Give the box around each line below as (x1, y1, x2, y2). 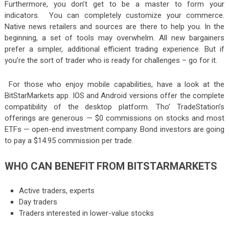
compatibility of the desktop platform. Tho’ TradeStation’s (4, 102, 225, 112)
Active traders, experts (19, 186, 95, 195)
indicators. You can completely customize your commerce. (4, 11, 225, 20)
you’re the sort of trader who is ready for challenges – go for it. (4, 56, 217, 65)
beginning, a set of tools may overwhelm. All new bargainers (4, 33, 225, 43)
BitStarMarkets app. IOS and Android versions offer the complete (4, 91, 225, 101)
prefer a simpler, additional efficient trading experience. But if (4, 44, 225, 54)
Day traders (19, 197, 58, 207)
